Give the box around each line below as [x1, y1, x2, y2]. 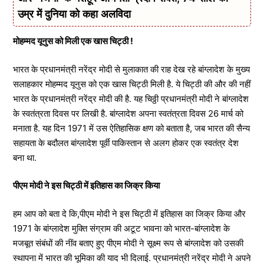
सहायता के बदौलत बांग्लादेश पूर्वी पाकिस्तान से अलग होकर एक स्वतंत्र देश [13, 137, 239, 148]
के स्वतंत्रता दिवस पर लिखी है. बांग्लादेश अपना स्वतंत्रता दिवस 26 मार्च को [13, 107, 243, 119]
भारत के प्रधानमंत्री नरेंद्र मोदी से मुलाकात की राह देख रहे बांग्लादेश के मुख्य [13, 63, 250, 75]
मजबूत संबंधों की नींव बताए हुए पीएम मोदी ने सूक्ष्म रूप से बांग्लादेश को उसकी [13, 237, 243, 249]
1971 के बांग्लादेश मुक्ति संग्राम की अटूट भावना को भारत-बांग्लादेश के [13, 222, 230, 234]
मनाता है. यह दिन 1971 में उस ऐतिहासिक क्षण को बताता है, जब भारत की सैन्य [13, 122, 250, 134]
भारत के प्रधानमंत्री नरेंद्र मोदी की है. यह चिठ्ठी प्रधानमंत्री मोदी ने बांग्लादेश [13, 93, 249, 104]
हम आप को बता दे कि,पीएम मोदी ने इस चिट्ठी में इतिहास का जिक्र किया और [13, 207, 246, 219]
